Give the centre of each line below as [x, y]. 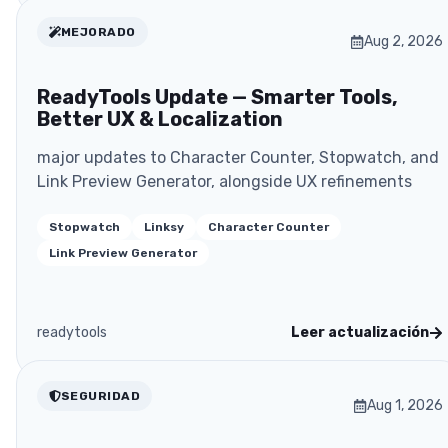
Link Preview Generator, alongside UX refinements [224, 182]
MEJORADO [98, 32]
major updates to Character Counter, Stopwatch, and [238, 158]
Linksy [164, 227]
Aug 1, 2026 [405, 406]
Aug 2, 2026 [403, 42]
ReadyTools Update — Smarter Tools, [217, 97]
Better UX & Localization [160, 119]
